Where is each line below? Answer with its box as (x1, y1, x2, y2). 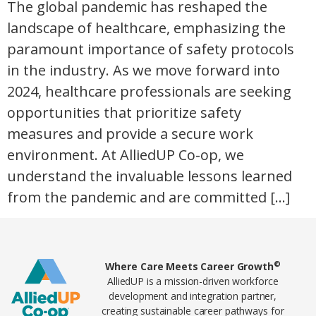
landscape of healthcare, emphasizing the (7, 18, 286, 38)
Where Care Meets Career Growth (104, 260, 274, 274)
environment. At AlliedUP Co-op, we (7, 145, 244, 165)
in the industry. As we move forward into (7, 61, 280, 80)
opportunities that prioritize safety (7, 103, 241, 123)
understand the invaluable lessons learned (7, 166, 292, 186)
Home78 (11, 251, 56, 267)
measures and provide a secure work (7, 124, 253, 144)
